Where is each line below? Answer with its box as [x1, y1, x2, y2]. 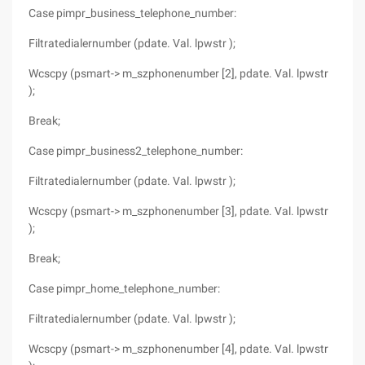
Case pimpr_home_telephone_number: [29, 282, 220, 295]
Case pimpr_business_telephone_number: [29, 7, 236, 20]
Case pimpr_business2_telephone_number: [29, 144, 243, 157]
